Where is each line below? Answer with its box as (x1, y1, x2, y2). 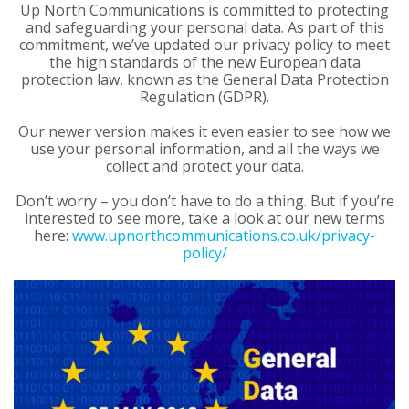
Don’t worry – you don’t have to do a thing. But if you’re (15, 191, 394, 212)
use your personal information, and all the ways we (29, 139, 380, 160)
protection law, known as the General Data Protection (20, 68, 389, 89)
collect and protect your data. (105, 156, 304, 177)
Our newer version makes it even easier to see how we (18, 121, 391, 142)
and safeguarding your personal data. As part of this (25, 16, 384, 37)
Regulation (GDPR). (140, 86, 269, 107)
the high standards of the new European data (48, 51, 361, 72)
